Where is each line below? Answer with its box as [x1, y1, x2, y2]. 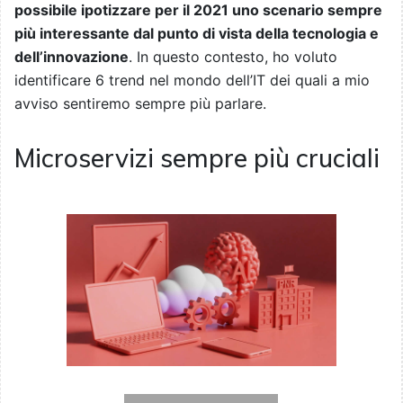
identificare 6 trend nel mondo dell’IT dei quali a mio [14, 71, 370, 90]
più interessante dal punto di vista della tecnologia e [14, 24, 379, 43]
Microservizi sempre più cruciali [14, 142, 380, 175]
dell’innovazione [14, 48, 129, 67]
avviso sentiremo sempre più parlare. [14, 94, 266, 113]
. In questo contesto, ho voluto [129, 48, 337, 67]
